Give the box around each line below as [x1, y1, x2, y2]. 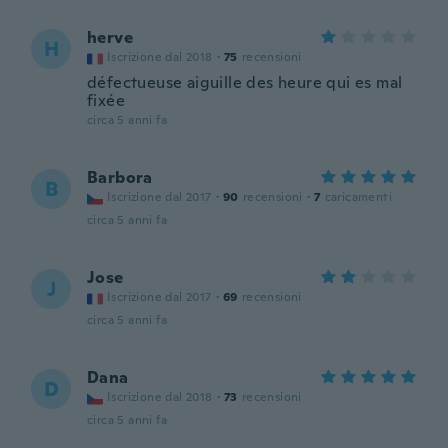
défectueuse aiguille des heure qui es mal [87, 72, 403, 93]
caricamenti [324, 189, 393, 205]
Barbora [87, 167, 153, 188]
